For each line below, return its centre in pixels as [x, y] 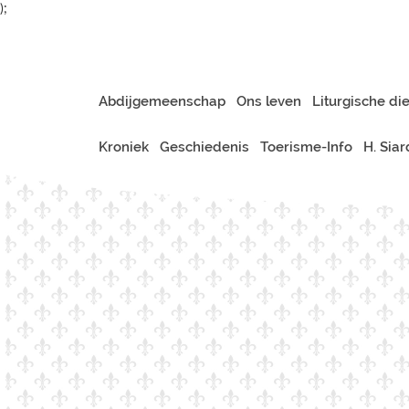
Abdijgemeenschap [162, 101]
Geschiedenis [204, 147]
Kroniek [124, 147]
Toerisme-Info [306, 147]
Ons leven [269, 101]
